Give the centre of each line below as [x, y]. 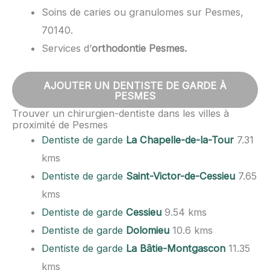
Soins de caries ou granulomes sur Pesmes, [143, 12]
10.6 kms [191, 231]
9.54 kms [184, 212]
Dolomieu [148, 231]
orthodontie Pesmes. [140, 48]
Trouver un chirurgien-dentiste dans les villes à [121, 114]
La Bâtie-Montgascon [176, 249]
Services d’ [67, 48]
